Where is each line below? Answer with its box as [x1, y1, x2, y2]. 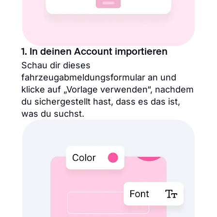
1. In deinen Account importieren [21, 47, 168, 58]
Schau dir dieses [21, 60, 91, 71]
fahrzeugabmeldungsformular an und [21, 72, 176, 83]
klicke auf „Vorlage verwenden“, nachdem [21, 84, 194, 95]
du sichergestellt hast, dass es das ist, [21, 96, 180, 107]
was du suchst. [21, 108, 84, 119]
